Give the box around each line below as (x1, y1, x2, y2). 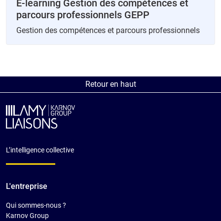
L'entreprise (6, 182, 47, 191)
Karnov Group (6, 212, 49, 220)
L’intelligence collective (6, 146, 74, 154)
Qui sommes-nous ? (6, 201, 66, 210)
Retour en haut (85, 79, 136, 89)
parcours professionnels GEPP (16, 8, 149, 21)
